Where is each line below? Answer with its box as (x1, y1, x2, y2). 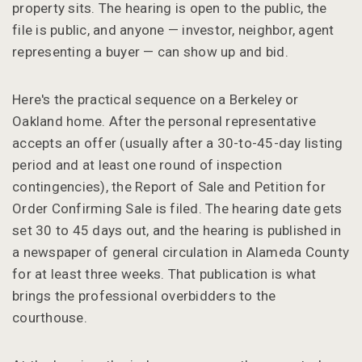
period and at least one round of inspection (12, 156, 282, 173)
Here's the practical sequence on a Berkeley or (12, 90, 299, 107)
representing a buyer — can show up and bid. (12, 43, 288, 60)
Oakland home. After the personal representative (12, 112, 316, 129)
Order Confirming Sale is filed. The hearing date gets (12, 200, 343, 217)
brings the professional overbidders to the (12, 287, 276, 304)
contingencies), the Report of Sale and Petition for (12, 178, 326, 195)
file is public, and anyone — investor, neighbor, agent (12, 21, 335, 38)
